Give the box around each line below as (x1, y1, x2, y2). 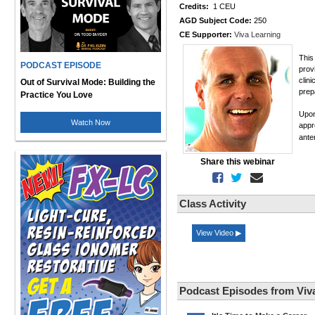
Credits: (179, 2, 209, 11)
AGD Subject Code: (179, 16, 252, 25)
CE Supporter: (179, 30, 232, 39)
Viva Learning (234, 30, 281, 39)
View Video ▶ (196, 229, 241, 237)
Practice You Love (20, 89, 93, 100)
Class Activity (179, 198, 246, 210)
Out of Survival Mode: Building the (20, 77, 155, 87)
